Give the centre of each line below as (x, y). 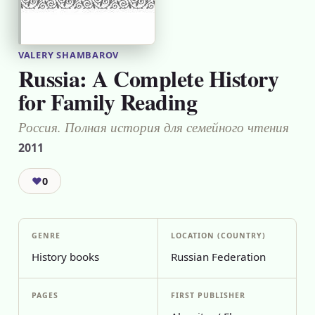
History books (65, 257)
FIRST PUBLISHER (208, 295)
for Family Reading (108, 102)
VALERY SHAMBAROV (69, 55)
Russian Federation (218, 257)
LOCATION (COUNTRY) (218, 236)
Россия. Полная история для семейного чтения (153, 127)
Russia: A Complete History (148, 78)
